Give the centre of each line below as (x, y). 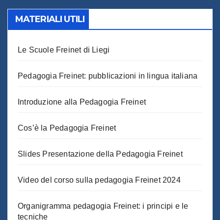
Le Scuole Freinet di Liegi (64, 50)
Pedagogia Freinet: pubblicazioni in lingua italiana (108, 76)
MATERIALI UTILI (50, 19)
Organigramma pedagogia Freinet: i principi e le (103, 206)
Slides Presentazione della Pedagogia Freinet (100, 154)
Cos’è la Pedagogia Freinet (67, 128)
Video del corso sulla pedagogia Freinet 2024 (99, 180)
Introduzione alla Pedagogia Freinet (82, 102)
